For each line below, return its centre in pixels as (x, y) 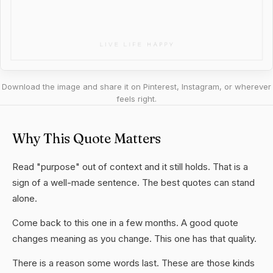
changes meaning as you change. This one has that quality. (134, 239)
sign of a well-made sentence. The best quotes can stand (133, 183)
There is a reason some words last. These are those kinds (133, 263)
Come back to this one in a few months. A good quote (125, 223)
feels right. (136, 99)
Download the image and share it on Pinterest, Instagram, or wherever (136, 87)
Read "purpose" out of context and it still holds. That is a (130, 167)
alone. (25, 198)
